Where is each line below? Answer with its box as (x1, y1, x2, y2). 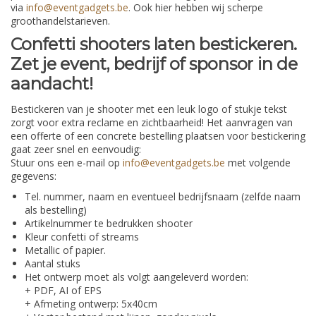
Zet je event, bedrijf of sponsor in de (11, 54, 298, 75)
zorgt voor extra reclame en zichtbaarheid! (11, 116, 204, 130)
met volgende (225, 156, 291, 170)
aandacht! (11, 73, 93, 95)
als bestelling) (25, 203, 87, 217)
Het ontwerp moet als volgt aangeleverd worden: (25, 270, 248, 284)
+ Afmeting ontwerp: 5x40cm (25, 297, 157, 311)
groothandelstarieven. (11, 14, 110, 28)
